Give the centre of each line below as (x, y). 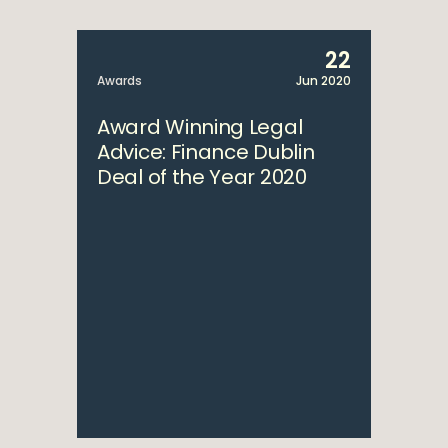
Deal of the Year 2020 (202, 177)
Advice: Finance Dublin (206, 152)
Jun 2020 (323, 80)
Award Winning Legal (200, 127)
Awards (119, 80)
